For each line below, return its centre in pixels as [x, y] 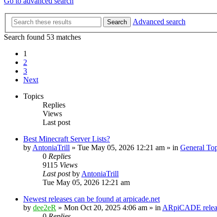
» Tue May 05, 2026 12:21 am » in [125, 147]
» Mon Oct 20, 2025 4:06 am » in [109, 208]
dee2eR [45, 208]
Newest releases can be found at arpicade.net [92, 199]
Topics [33, 96]
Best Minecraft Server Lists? [67, 139]
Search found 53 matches [42, 37]
